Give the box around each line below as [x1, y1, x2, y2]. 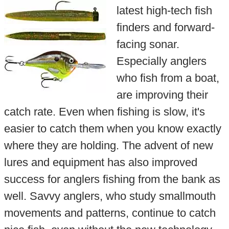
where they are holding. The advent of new [4, 139, 213, 152]
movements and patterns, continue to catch [4, 206, 216, 219]
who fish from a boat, [116, 71, 219, 84]
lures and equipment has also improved [4, 155, 197, 169]
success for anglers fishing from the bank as [4, 172, 220, 186]
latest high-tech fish [116, 4, 212, 17]
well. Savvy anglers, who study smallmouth [4, 189, 216, 202]
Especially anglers [116, 54, 207, 67]
